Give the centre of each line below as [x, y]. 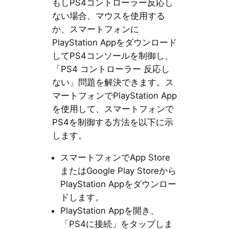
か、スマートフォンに [95, 29]
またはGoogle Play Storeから [118, 171]
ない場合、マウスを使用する [108, 16]
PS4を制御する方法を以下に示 [112, 122]
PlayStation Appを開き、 [109, 211]
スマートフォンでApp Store [115, 158]
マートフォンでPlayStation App [114, 96]
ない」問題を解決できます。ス [113, 83]
